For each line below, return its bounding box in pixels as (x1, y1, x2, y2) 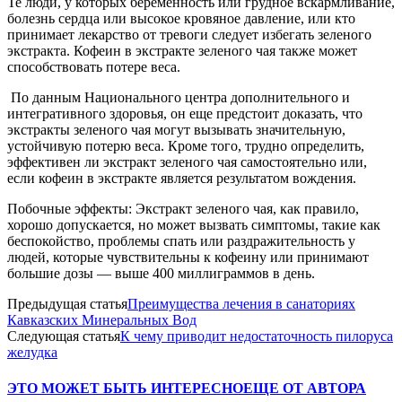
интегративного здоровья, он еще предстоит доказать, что (7, 106, 363, 122)
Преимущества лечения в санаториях (127, 296, 355, 312)
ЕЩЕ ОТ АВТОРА (243, 380, 366, 396)
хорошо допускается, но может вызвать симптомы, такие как (7, 217, 380, 233)
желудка (7, 345, 57, 361)
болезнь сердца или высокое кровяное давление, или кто (7, 11, 355, 27)
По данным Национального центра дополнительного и (7, 90, 350, 106)
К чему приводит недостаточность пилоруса (120, 328, 393, 345)
